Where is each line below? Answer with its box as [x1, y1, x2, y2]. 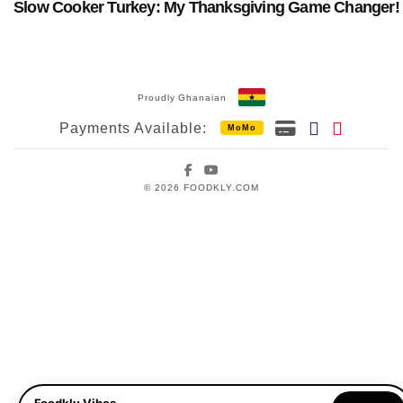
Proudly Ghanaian [137, 92, 228, 103]
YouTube [218, 160, 275, 175]
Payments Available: [59, 121, 207, 137]
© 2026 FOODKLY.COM [144, 183, 259, 193]
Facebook [192, 160, 256, 175]
